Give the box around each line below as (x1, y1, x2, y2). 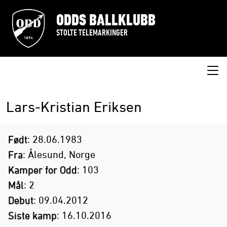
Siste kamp (8, 209, 57, 221)
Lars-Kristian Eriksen (6, 99, 142, 115)
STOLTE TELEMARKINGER (56, 27, 128, 37)
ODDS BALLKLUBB (56, 11, 156, 29)
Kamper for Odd (8, 164, 77, 175)
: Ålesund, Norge (23, 148, 95, 160)
